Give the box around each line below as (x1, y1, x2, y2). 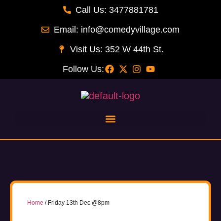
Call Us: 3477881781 (75, 5, 158, 15)
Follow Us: (63, 64, 104, 74)
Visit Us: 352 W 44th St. (70, 44, 164, 54)
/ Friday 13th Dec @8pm (43, 199, 110, 206)
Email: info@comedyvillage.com (54, 25, 180, 35)
